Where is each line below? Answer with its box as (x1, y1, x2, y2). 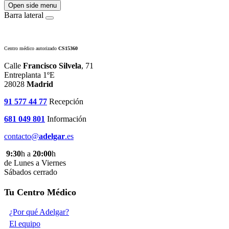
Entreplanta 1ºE (4, 71, 55, 80)
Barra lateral (4, 11, 43, 20)
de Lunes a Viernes (4, 158, 66, 168)
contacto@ (4, 132, 39, 141)
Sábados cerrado (4, 168, 57, 177)
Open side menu (8, 2, 57, 10)
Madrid (27, 80, 53, 89)
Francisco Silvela (21, 61, 81, 71)
